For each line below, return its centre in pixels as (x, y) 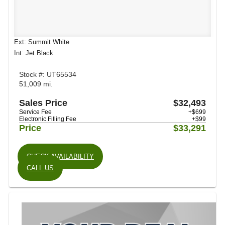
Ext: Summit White (42, 42)
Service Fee (35, 112)
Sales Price (43, 103)
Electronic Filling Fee (48, 119)
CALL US (40, 168)
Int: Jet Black (34, 53)
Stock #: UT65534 (48, 74)
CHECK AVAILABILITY (60, 156)
